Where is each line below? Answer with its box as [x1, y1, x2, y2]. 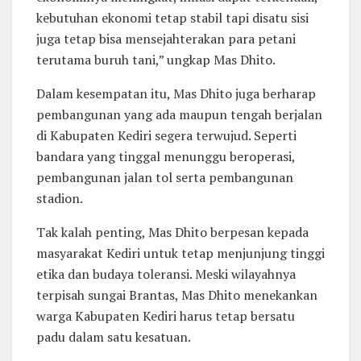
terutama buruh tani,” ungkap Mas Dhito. [36, 51, 276, 69]
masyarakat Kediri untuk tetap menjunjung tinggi [36, 244, 325, 263]
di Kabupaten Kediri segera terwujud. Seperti [36, 127, 297, 145]
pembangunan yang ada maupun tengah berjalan [36, 106, 322, 124]
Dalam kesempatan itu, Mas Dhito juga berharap [36, 85, 316, 103]
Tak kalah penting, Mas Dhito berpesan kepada [36, 223, 309, 242]
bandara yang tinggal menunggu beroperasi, [36, 147, 295, 166]
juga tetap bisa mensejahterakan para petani [36, 30, 296, 48]
